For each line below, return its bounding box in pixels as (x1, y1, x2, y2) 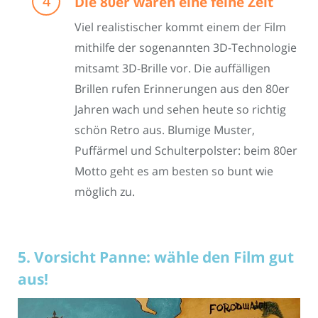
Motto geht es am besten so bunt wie (75, 163, 273, 180)
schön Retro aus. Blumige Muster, (75, 122, 255, 138)
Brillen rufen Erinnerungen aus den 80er (75, 81, 290, 97)
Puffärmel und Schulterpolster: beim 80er (75, 143, 297, 159)
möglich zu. (75, 184, 135, 200)
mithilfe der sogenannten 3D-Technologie (75, 40, 297, 56)
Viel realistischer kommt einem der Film (75, 19, 286, 35)
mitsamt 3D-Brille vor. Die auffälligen (75, 60, 270, 77)
